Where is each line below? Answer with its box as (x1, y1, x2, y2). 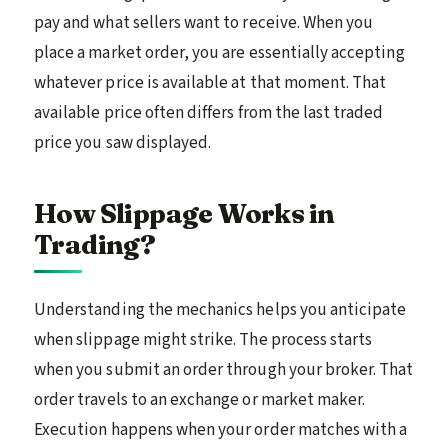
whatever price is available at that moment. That (34, 70, 387, 95)
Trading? (34, 227, 156, 261)
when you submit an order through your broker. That (34, 357, 414, 382)
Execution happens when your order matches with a (34, 417, 408, 442)
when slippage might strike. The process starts (34, 327, 373, 352)
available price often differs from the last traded (34, 100, 384, 125)
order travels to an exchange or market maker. (34, 387, 366, 412)
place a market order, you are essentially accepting (34, 40, 405, 65)
